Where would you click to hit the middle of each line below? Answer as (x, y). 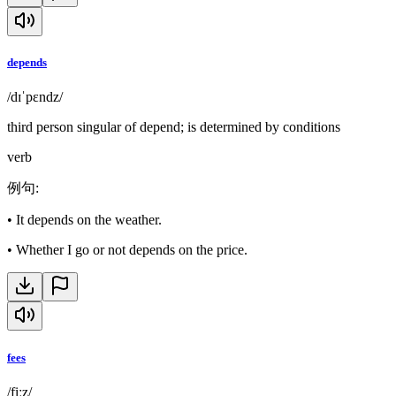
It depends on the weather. (89, 220)
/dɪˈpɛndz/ (35, 97)
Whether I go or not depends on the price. (132, 250)
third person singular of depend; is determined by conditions (174, 127)
